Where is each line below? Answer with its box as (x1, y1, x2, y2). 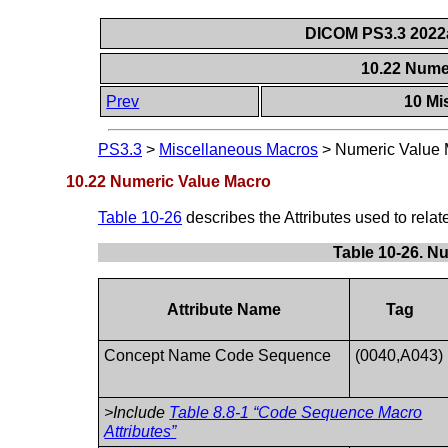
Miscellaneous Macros (159, 141, 318, 159)
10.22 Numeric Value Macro (65, 172, 271, 190)
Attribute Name (167, 300, 282, 318)
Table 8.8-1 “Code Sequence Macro (169, 403, 423, 421)
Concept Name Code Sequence (104, 346, 332, 364)
